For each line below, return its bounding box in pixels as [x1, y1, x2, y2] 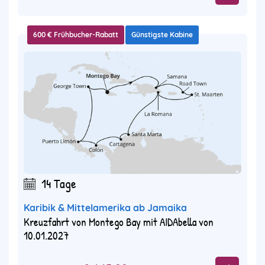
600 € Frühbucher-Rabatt [33, 30, 118, 40]
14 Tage [41, 174, 76, 193]
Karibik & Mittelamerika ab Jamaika [24, 202, 187, 214]
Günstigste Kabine [131, 30, 193, 40]
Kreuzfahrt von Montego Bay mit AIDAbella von [24, 214, 214, 230]
